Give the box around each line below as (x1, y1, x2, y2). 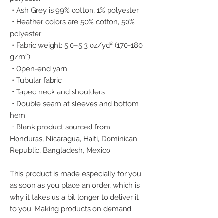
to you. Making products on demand (10, 204, 131, 213)
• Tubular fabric (12, 76, 62, 85)
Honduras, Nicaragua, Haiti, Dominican (10, 134, 137, 143)
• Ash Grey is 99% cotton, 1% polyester (12, 6, 139, 15)
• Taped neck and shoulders (12, 88, 105, 96)
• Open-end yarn (12, 64, 67, 73)
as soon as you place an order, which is (10, 181, 140, 190)
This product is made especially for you (10, 169, 141, 178)
